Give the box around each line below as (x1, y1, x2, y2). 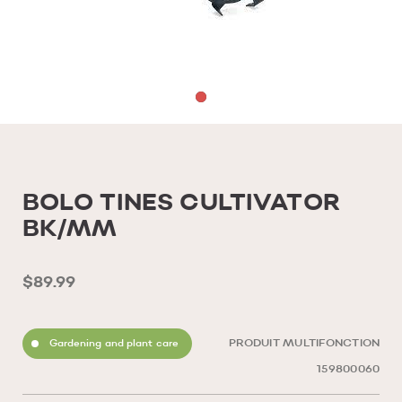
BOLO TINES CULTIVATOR (22, 192, 340, 215)
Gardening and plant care (48, 338, 179, 349)
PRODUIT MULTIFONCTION (229, 338, 380, 349)
